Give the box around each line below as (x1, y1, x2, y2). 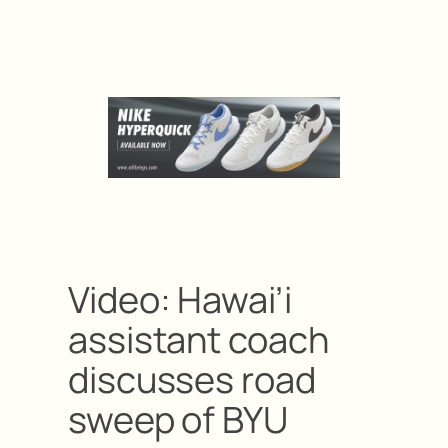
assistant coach (68, 314, 329, 364)
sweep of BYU (68, 394, 288, 444)
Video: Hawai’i (68, 274, 292, 324)
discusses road (68, 354, 316, 404)
